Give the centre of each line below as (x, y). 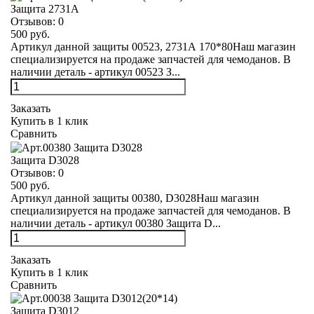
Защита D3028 (45, 160)
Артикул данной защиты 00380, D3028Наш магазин (135, 198)
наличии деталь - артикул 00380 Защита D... (116, 223)
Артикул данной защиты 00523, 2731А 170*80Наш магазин (153, 47)
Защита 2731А (45, 9)
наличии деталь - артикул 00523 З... (95, 72)
